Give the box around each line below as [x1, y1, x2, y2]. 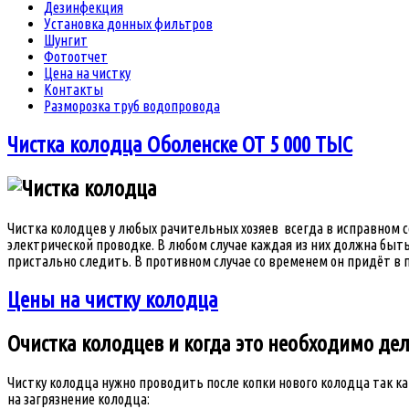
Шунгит [44, 31, 88, 48]
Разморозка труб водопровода [44, 97, 220, 114]
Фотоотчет [44, 47, 108, 65]
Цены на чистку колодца [7, 287, 218, 312]
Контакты [44, 80, 103, 98]
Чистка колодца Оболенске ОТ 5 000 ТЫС [7, 131, 352, 157]
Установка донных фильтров [44, 15, 213, 32]
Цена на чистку [44, 64, 131, 81]
